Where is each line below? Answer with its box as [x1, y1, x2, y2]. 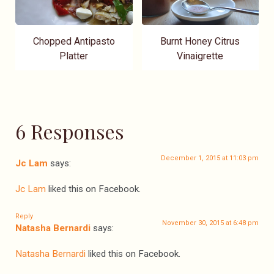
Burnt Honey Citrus [160, 35, 240, 47]
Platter [59, 50, 89, 62]
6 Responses [15, 117, 124, 144]
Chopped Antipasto [32, 35, 115, 47]
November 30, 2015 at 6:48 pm [162, 218, 259, 227]
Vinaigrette [177, 50, 224, 62]
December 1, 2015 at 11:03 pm [161, 154, 259, 162]
